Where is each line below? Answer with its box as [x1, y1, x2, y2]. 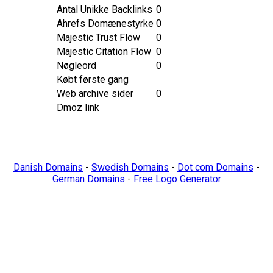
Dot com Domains [177, 161, 253, 173]
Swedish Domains [91, 161, 169, 173]
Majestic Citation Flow [56, 46, 151, 57]
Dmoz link [56, 102, 99, 113]
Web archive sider [56, 88, 133, 99]
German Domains [52, 173, 125, 185]
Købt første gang [56, 74, 129, 85]
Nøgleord [56, 60, 96, 71]
